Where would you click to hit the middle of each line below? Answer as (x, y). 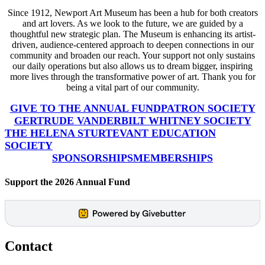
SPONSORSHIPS (93, 158)
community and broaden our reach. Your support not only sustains (132, 55)
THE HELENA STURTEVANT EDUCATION (110, 133)
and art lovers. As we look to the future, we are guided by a (132, 23)
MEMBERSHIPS (173, 158)
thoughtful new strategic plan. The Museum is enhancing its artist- (132, 34)
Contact (29, 246)
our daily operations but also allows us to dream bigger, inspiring (132, 66)
